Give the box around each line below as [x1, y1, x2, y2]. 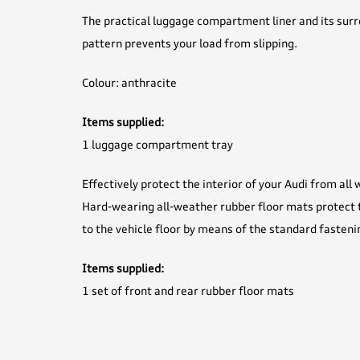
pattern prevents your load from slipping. [82, 38, 297, 50]
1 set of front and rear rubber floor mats [82, 285, 294, 297]
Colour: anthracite [82, 77, 177, 89]
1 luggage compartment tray [82, 139, 233, 151]
